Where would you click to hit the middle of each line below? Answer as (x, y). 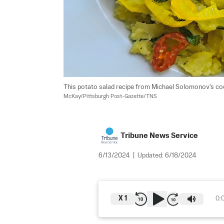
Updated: (151, 155)
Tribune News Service (159, 135)
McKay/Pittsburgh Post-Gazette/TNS (110, 96)
